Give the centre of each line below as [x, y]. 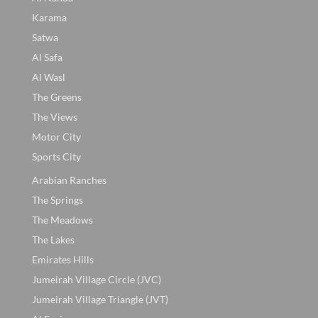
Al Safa [47, 57]
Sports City [56, 156]
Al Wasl [49, 77]
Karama [49, 17]
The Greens [57, 97]
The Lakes [53, 239]
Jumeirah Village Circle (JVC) [97, 279]
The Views [55, 116]
